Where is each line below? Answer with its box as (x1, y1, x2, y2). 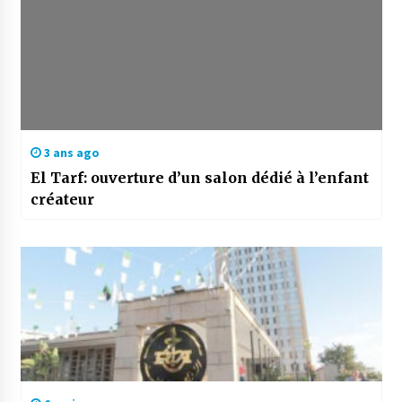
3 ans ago (40, 144, 100, 162)
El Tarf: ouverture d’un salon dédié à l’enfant (30, 169, 369, 188)
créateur (30, 190, 94, 209)
